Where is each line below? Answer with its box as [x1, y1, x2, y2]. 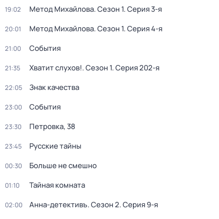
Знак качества [29, 82, 79, 92]
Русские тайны [29, 141, 81, 151]
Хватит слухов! [29, 63, 82, 73]
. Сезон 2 [88, 199, 119, 210]
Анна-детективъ [29, 199, 88, 210]
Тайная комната [29, 180, 85, 190]
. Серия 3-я [124, 4, 162, 14]
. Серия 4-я [124, 23, 162, 34]
